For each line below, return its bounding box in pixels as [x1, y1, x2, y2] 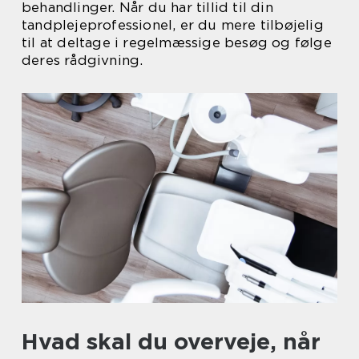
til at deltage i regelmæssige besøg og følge [22, 34, 332, 50]
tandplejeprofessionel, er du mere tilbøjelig [22, 17, 324, 33]
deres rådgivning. [22, 52, 143, 68]
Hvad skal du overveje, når [22, 328, 321, 356]
